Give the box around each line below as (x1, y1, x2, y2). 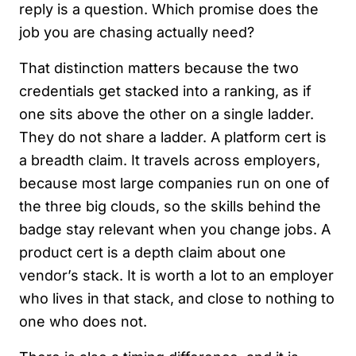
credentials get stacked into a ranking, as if (19, 83, 311, 99)
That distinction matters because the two (19, 60, 299, 76)
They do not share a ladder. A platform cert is (19, 129, 327, 145)
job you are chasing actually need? (19, 24, 254, 41)
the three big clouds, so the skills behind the (19, 198, 321, 215)
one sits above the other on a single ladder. (19, 106, 314, 122)
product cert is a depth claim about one (19, 244, 286, 261)
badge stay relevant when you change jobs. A (19, 221, 331, 238)
